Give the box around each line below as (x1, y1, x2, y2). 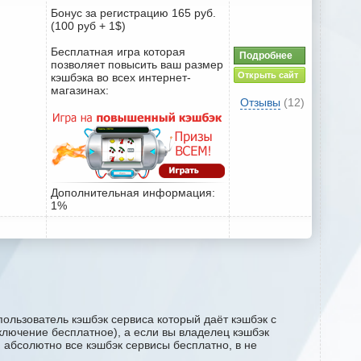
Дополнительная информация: (51, 185, 215, 199)
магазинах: (51, 83, 109, 97)
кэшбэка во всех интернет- (51, 70, 191, 84)
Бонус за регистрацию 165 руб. (51, 6, 216, 19)
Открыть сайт (237, 69, 298, 80)
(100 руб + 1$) (51, 19, 126, 32)
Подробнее (239, 49, 293, 61)
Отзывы (239, 95, 280, 109)
